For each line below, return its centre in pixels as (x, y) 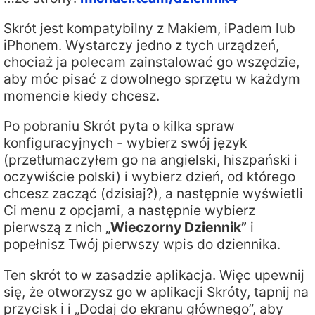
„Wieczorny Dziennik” (176, 227)
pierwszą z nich (54, 227)
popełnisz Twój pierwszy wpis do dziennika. (142, 244)
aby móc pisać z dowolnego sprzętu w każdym (152, 79)
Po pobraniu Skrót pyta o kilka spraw (119, 126)
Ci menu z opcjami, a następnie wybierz (129, 211)
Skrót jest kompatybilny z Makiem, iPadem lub (149, 28)
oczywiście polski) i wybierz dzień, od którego (149, 177)
